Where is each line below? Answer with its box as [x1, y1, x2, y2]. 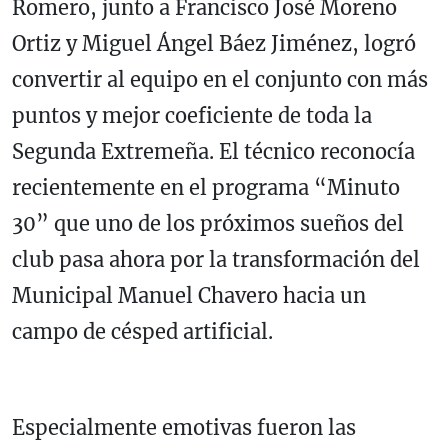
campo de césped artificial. [12, 318, 273, 344]
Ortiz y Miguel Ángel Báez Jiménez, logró [12, 30, 416, 56]
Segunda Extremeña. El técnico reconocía [12, 138, 415, 164]
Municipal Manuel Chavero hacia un [12, 282, 366, 308]
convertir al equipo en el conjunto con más [12, 66, 428, 92]
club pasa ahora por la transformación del [12, 246, 420, 272]
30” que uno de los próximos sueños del [12, 210, 404, 236]
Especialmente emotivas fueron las [12, 414, 356, 440]
